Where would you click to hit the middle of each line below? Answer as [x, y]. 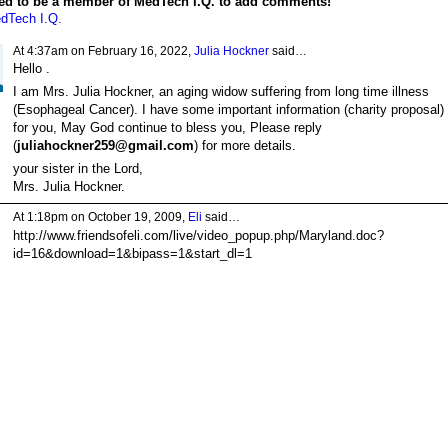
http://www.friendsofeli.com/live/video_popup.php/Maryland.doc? [198, 235]
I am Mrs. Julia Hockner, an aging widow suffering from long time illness [220, 92]
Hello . [31, 68]
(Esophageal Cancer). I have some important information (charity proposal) [228, 110]
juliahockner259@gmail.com [105, 146]
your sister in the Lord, [77, 169]
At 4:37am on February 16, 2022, [103, 50]
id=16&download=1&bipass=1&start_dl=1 [132, 253]
